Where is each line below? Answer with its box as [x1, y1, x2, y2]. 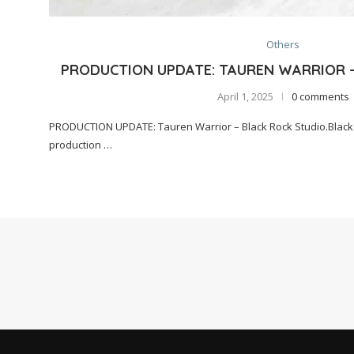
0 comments [291, 88, 349, 104]
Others [266, 36, 299, 51]
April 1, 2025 [217, 88, 273, 104]
